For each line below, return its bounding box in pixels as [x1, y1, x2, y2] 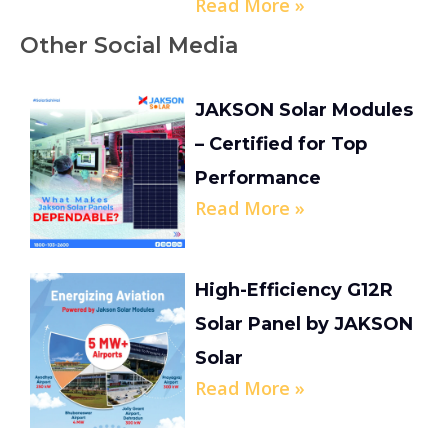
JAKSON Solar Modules [195, 99, 414, 122]
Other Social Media [20, 32, 238, 60]
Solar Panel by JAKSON [195, 313, 414, 336]
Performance [195, 167, 322, 190]
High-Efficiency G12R [195, 279, 394, 302]
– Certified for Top [195, 133, 368, 156]
